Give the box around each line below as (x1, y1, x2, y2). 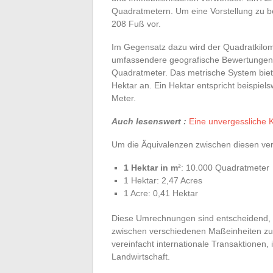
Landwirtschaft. (112, 251, 170, 261)
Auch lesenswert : (112, 116, 186, 126)
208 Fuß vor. (112, 18, 161, 29)
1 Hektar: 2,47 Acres (124, 175, 202, 185)
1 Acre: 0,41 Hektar (124, 188, 198, 198)
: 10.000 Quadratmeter (181, 162, 269, 172)
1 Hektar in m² (124, 162, 181, 172)
